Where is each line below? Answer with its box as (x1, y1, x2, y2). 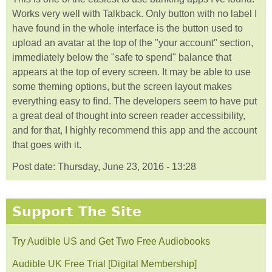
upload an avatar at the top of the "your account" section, (12, 37, 253, 48)
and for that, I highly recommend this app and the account (12, 124, 257, 135)
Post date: (12, 161, 58, 172)
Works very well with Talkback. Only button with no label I (12, 8, 257, 19)
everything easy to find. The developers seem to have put (12, 95, 257, 106)
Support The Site (12, 203, 141, 220)
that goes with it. (12, 139, 81, 150)
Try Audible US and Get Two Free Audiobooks (12, 236, 210, 246)
